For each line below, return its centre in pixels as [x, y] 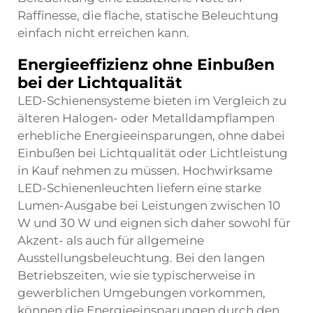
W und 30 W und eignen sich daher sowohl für [154, 223]
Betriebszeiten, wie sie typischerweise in [136, 275]
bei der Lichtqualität [100, 83]
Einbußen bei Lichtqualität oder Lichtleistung [153, 153]
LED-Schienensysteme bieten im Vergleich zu [152, 101]
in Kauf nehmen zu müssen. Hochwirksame [145, 170]
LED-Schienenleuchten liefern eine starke [139, 188]
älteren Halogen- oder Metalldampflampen [146, 118]
